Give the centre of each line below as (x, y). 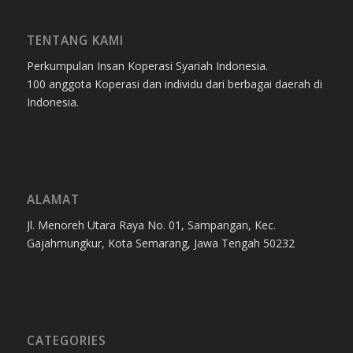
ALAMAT (53, 199)
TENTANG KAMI (75, 40)
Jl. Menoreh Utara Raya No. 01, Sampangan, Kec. (151, 225)
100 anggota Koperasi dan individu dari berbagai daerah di (174, 84)
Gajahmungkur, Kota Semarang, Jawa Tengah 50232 (160, 243)
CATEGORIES (66, 340)
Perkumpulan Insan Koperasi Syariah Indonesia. (147, 65)
